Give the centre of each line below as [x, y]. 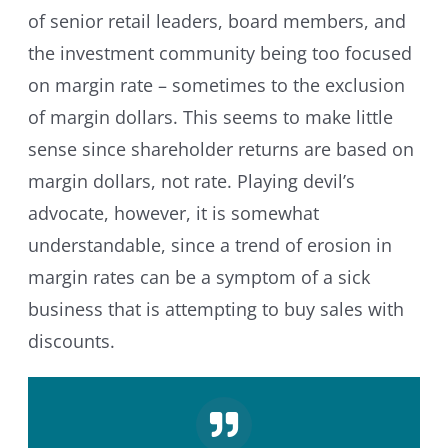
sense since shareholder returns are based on [220, 149]
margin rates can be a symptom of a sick [198, 277]
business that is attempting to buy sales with [215, 309]
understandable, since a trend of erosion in [209, 245]
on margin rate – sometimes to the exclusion [216, 85]
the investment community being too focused [219, 53]
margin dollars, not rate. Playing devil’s [191, 181]
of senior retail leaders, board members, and [216, 21]
